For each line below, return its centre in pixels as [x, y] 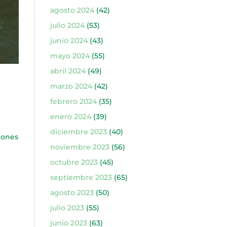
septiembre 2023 [81, 177]
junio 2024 [69, 41]
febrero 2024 [73, 101]
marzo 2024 [71, 86]
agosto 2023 [72, 193]
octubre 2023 [74, 162]
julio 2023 [67, 208]
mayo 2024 [70, 56]
